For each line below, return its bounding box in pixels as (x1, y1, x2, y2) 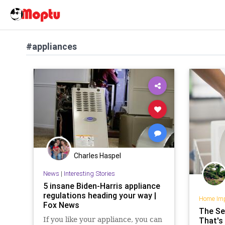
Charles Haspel (74, 151, 121, 160)
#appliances (26, 41, 77, 52)
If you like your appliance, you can (43, 215, 162, 223)
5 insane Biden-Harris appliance (43, 180, 160, 191)
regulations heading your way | (43, 190, 156, 200)
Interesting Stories (63, 169, 115, 178)
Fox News (43, 199, 79, 210)
